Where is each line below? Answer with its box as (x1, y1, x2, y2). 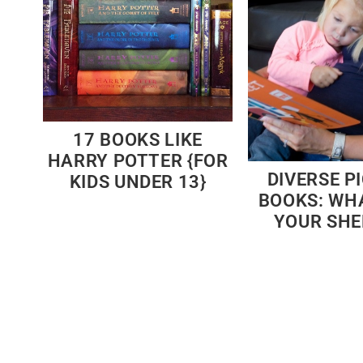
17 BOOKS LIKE (73, 130, 203, 151)
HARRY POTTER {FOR (47, 151, 228, 172)
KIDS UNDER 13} (69, 172, 207, 193)
